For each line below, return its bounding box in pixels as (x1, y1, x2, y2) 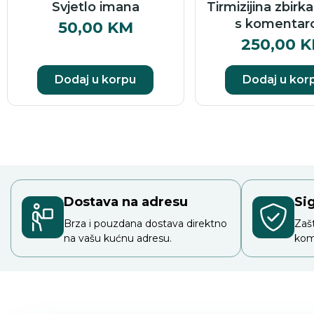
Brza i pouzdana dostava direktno (64, 217, 227, 230)
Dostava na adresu (64, 193, 188, 210)
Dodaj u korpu (55, 72, 137, 86)
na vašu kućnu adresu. (64, 231, 172, 245)
